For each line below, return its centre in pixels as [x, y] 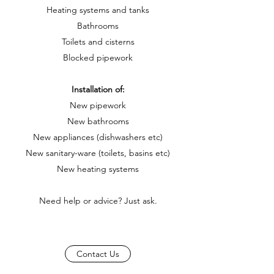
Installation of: [98, 89]
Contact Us [98, 254]
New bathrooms [98, 121]
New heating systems [98, 169]
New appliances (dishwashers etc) [98, 137]
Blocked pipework [98, 57]
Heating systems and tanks [98, 10]
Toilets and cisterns [98, 42]
